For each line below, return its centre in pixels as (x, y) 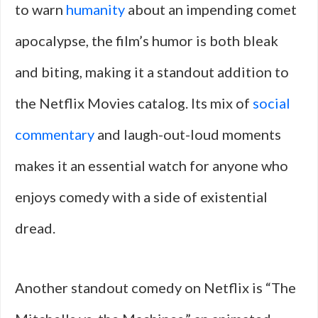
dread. (35, 228)
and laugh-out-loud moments (188, 134)
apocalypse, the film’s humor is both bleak (147, 40)
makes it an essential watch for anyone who (152, 165)
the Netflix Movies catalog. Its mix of (134, 103)
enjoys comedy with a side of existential (141, 197)
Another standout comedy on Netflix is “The (155, 287)
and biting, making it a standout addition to (152, 72)
